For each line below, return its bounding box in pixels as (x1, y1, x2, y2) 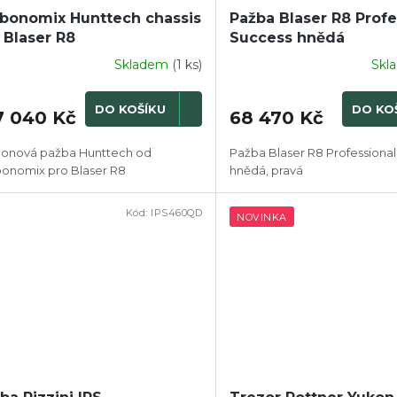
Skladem (114, 57, 173, 74)
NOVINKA (237, 211, 287, 224)
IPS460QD (151, 206, 203, 220)
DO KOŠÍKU (95, 102, 167, 117)
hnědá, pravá (230, 162, 304, 177)
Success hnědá (230, 28, 346, 46)
